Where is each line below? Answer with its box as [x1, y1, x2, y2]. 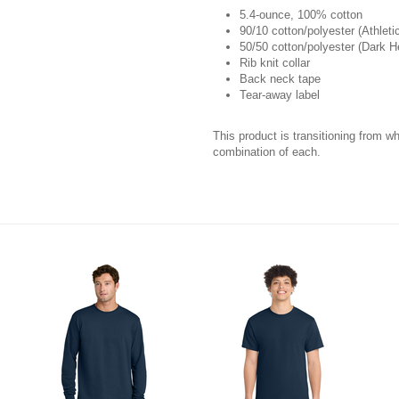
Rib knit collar [240, 56, 310, 70]
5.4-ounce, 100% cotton [240, 8, 362, 22]
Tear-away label [240, 88, 320, 102]
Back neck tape [240, 72, 321, 86]
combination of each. [213, 144, 321, 159]
